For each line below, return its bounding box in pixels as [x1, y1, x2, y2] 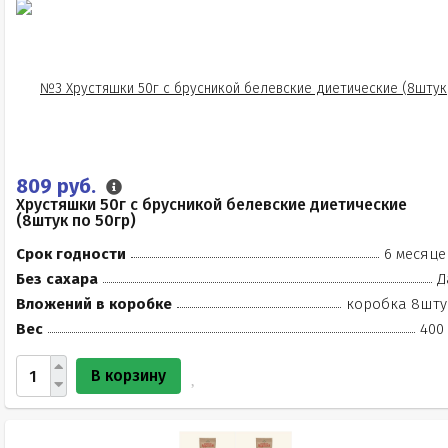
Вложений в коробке [16, 295, 172, 313]
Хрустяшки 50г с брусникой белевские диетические [16, 195, 407, 214]
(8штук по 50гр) [16, 211, 136, 230]
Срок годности [16, 245, 126, 263]
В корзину [91, 366, 166, 385]
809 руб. [16, 174, 101, 198]
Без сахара [16, 270, 98, 288]
